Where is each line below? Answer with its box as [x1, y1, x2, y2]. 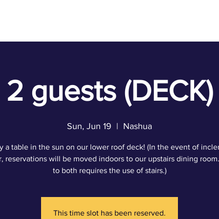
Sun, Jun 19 [67, 121, 111, 131]
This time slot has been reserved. [53, 209, 166, 217]
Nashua [123, 121, 152, 131]
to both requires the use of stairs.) [52, 166, 167, 175]
